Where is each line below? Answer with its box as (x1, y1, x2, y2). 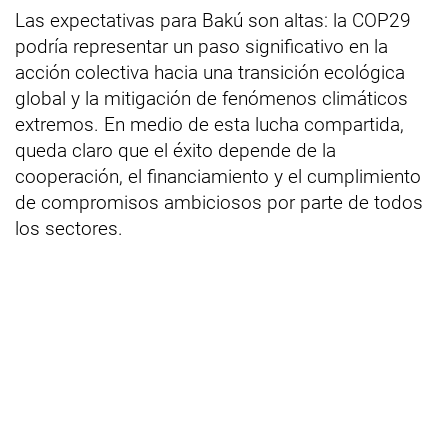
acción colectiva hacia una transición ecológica (15, 60, 405, 84)
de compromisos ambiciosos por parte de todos (15, 190, 423, 214)
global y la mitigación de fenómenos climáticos (15, 86, 408, 110)
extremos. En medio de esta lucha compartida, (15, 112, 404, 136)
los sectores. (15, 216, 123, 240)
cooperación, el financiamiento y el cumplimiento (15, 164, 421, 188)
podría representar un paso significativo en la (15, 34, 388, 58)
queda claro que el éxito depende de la (15, 138, 336, 162)
